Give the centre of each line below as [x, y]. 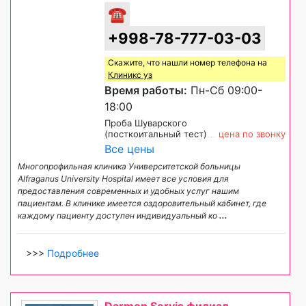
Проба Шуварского [146, 123]
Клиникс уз [130, 74]
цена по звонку [252, 134]
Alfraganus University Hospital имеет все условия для [123, 178]
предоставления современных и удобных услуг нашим [128, 191]
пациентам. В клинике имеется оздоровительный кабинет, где [142, 203]
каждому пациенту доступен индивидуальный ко [119, 215]
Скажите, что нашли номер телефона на [187, 62]
